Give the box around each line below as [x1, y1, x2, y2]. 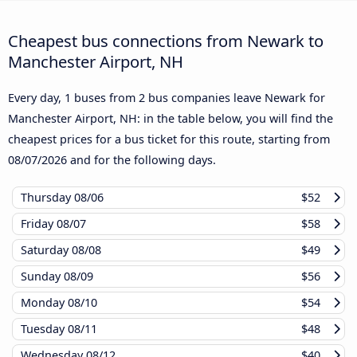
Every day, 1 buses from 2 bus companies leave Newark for [8, 89, 325, 105]
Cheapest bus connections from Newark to [8, 29, 324, 52]
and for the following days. [67, 151, 216, 167]
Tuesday [21, 320, 68, 336]
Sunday [21, 268, 64, 284]
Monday [21, 294, 68, 310]
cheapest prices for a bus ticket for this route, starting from [8, 131, 330, 147]
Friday [21, 215, 57, 231]
